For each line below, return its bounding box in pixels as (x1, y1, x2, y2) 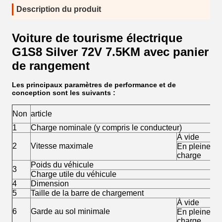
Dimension (31, 179, 69, 188)
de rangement (12, 59, 90, 72)
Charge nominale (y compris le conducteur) (31, 123, 182, 132)
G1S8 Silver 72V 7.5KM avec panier (12, 45, 209, 58)
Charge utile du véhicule (31, 170, 116, 178)
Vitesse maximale (31, 142, 93, 150)
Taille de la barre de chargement (31, 189, 144, 197)
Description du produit (16, 5, 101, 13)
